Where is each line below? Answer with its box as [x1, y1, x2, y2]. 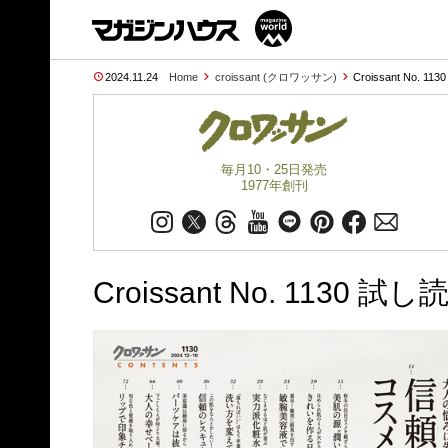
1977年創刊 [240, 178, 308, 193]
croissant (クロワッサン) [214, 71, 337, 83]
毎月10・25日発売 [221, 162, 327, 177]
